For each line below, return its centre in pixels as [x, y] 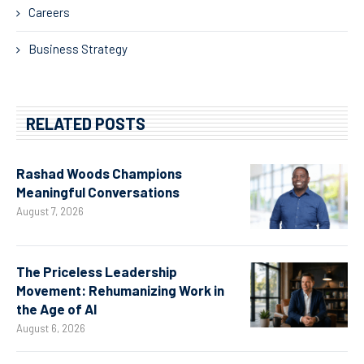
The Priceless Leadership [97, 272]
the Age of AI [58, 309]
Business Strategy [78, 49]
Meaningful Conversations [98, 192]
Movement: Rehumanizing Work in [120, 290]
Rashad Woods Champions [99, 173]
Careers [49, 13]
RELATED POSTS [86, 124]
